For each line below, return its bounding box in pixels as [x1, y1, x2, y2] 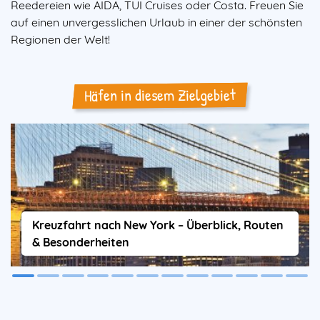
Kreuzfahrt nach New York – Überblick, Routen [32, 218, 284, 233]
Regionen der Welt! [11, 31, 110, 46]
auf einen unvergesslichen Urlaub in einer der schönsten [11, 14, 302, 29]
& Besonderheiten [32, 235, 129, 250]
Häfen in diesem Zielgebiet [84, 84, 236, 106]
